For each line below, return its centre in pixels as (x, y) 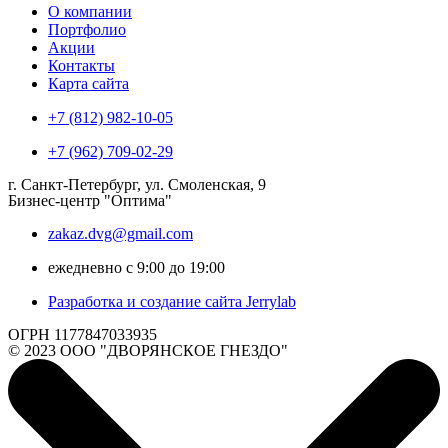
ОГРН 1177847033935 (82, 334)
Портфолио (87, 29)
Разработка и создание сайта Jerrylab (172, 301)
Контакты (81, 65)
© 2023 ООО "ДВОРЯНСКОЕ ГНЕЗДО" (148, 350)
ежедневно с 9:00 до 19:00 (136, 267)
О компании (90, 11)
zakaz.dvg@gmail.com (120, 233)
